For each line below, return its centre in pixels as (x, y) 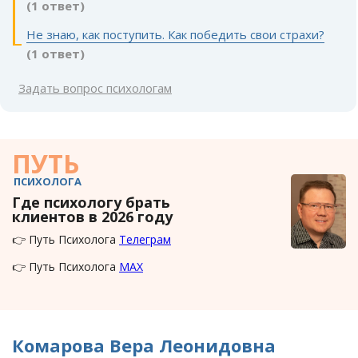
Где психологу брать (91, 203)
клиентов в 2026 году (92, 217)
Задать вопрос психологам (95, 88)
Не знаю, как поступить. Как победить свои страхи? (175, 35)
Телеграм (145, 240)
